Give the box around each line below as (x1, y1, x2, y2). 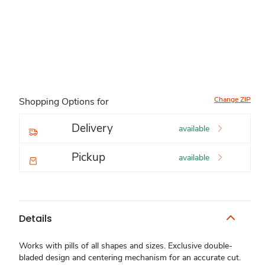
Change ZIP (214, 95, 251, 104)
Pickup (72, 150, 105, 165)
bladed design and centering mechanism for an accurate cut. (19, 252, 241, 263)
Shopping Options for (19, 95, 109, 108)
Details (19, 211, 52, 225)
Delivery (72, 121, 113, 136)
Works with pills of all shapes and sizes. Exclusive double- (19, 240, 232, 251)
